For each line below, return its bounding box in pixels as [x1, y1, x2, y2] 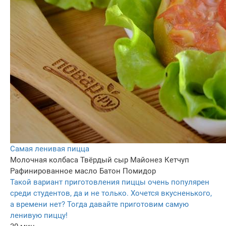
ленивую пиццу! [10, 211, 68, 220]
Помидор [123, 166, 156, 176]
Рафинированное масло [10, 166, 97, 176]
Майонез [130, 155, 162, 165]
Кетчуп [164, 155, 189, 165]
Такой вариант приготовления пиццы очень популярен [10, 178, 209, 187]
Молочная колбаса [10, 155, 78, 165]
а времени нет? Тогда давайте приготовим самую [10, 200, 189, 209]
